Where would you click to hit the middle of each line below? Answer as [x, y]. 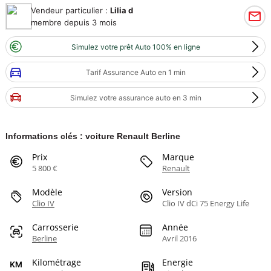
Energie [178, 263]
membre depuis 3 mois [73, 23]
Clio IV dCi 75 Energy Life [206, 204]
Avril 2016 [179, 239]
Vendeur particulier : [70, 11]
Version [177, 192]
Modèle [47, 192]
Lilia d [121, 11]
